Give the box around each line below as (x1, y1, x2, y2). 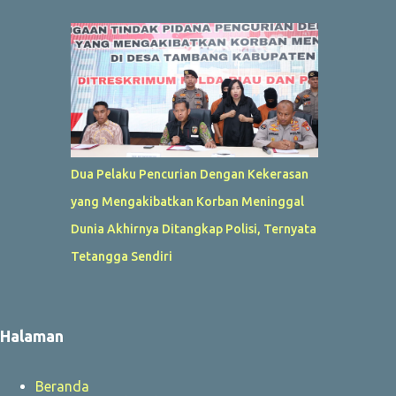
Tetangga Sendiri (70, 248, 172, 263)
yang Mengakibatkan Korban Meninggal (70, 194, 304, 209)
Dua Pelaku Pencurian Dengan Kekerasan (70, 166, 308, 181)
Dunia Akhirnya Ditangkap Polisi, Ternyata (70, 221, 316, 236)
